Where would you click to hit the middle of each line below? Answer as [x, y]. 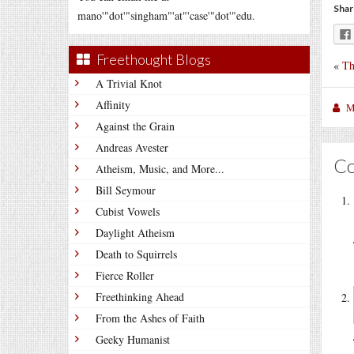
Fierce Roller [125, 275]
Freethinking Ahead [140, 297]
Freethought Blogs [154, 59]
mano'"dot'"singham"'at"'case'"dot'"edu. [166, 15]
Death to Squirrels [136, 254]
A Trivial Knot [129, 83]
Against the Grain [135, 126]
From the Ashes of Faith [150, 318]
